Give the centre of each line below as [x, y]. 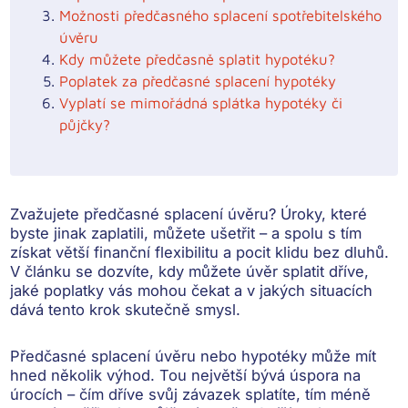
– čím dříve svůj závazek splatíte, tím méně [217, 395]
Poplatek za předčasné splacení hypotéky [198, 81]
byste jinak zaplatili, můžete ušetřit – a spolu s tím [186, 234]
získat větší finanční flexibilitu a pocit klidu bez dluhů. [200, 253]
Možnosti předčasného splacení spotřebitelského [221, 15]
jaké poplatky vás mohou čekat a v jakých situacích [192, 291]
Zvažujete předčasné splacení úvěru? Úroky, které [189, 214]
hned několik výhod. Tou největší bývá [150, 376]
